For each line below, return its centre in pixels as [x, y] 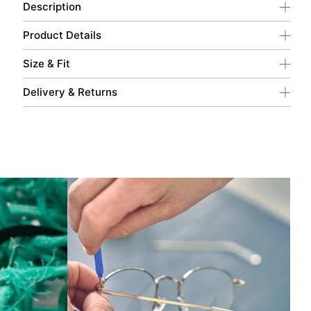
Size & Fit [46, 63]
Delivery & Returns [70, 92]
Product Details [62, 35]
